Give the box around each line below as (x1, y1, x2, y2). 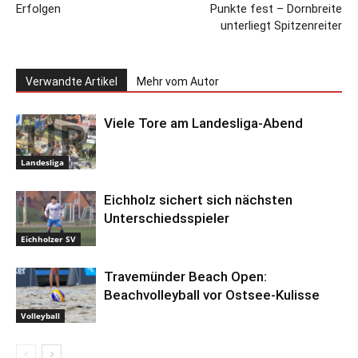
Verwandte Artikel (26, 74, 117, 88)
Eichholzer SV (21, 233, 76, 245)
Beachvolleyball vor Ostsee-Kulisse (104, 286, 320, 303)
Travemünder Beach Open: (104, 268, 267, 284)
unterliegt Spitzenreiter (221, 18, 342, 33)
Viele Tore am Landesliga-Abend (104, 114, 303, 131)
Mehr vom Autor (137, 74, 219, 88)
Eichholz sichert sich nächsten (104, 191, 292, 208)
